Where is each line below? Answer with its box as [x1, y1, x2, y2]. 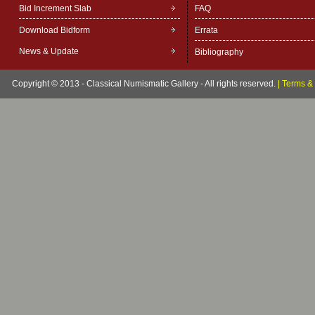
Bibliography [194, 47, 243, 57]
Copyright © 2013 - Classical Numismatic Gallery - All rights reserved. [11, 79, 278, 89]
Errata [194, 25, 218, 35]
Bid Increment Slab [18, 4, 91, 13]
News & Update [18, 46, 79, 56]
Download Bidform [18, 25, 90, 35]
